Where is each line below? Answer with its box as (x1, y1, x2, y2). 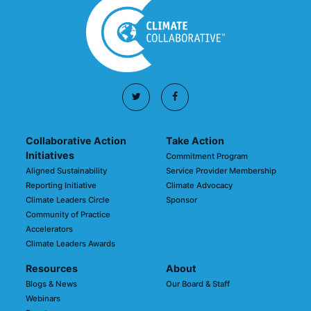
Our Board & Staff (166, 279, 230, 289)
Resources (26, 262, 78, 274)
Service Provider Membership (166, 166, 276, 176)
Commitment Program (166, 151, 248, 161)
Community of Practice (26, 210, 111, 219)
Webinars (26, 294, 61, 303)
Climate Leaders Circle (26, 195, 110, 205)
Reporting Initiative (26, 180, 97, 190)
